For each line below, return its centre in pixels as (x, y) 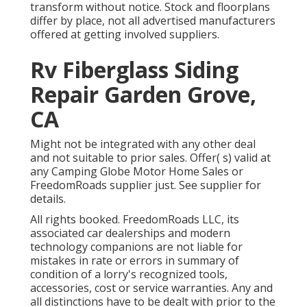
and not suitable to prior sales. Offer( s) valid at (150, 157)
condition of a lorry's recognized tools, (129, 274)
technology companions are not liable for (136, 246)
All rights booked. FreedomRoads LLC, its (135, 219)
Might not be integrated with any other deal (143, 144)
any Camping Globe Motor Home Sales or (137, 171)
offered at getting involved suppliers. (125, 34)
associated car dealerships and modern (130, 233)
